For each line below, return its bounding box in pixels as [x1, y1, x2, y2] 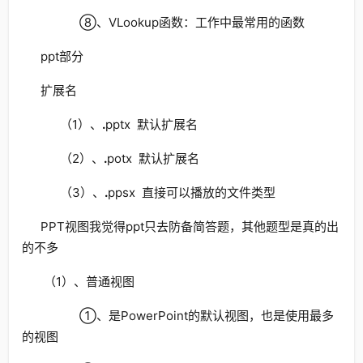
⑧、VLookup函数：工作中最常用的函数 [40, 15, 305, 30]
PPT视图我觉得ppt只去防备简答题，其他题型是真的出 [40, 219, 339, 234]
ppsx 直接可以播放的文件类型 [107, 185, 275, 200]
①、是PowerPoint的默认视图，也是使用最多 [40, 308, 334, 323]
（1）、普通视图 [40, 274, 135, 289]
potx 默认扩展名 [106, 151, 199, 166]
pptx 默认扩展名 [105, 117, 198, 132]
